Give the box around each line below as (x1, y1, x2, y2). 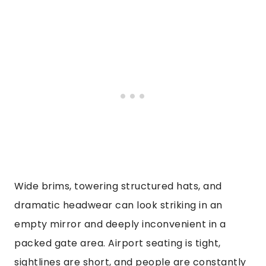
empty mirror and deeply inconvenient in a (14, 217, 226, 231)
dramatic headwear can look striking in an (14, 198, 223, 212)
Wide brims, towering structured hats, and (14, 179, 222, 193)
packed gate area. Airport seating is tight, (14, 236, 221, 250)
